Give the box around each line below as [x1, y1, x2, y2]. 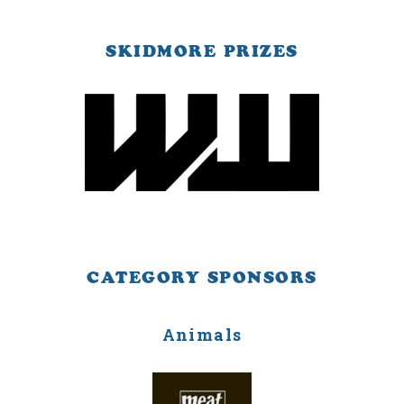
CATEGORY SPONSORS [87, 267, 317, 288]
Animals [161, 323, 243, 345]
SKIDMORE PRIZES [106, 41, 298, 61]
